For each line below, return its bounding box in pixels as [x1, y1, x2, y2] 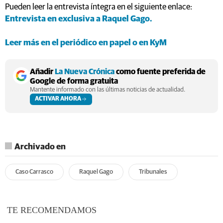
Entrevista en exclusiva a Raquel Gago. [5, 14, 152, 23]
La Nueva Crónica [55, 67, 114, 76]
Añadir [30, 67, 55, 76]
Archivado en [14, 142, 66, 151]
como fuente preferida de [114, 67, 206, 76]
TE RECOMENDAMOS [7, 205, 97, 215]
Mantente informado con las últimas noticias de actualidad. [30, 86, 185, 93]
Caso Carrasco [15, 168, 53, 175]
